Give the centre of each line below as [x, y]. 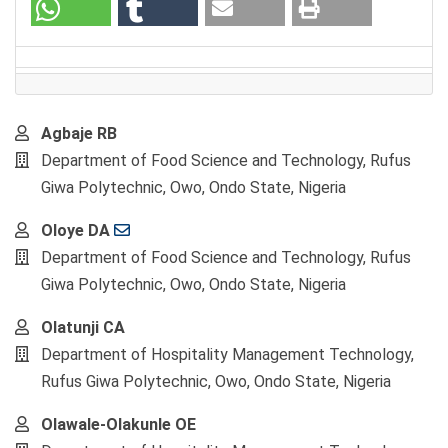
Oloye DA [75, 231]
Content [57, 184]
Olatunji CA [83, 328]
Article [50, 158]
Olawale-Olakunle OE [118, 425]
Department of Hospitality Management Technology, [227, 355]
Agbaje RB [79, 134]
